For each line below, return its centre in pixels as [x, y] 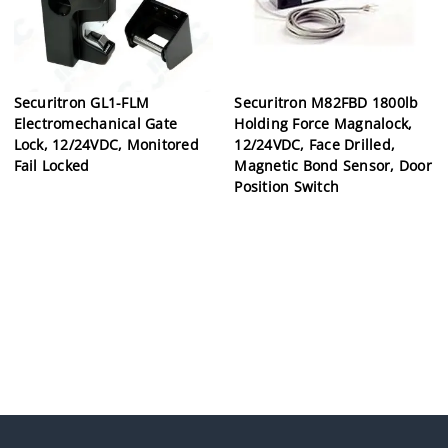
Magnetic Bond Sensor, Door [333, 165]
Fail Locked [51, 165]
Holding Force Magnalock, [323, 123]
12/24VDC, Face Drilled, [315, 144]
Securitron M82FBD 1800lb [326, 102]
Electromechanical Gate [95, 123]
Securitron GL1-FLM [81, 102]
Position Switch [287, 186]
